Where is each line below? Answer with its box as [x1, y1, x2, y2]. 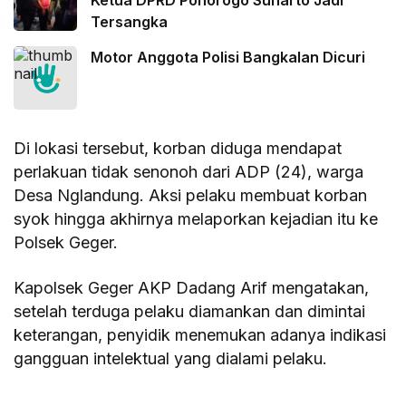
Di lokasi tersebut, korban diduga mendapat [14, 139, 343, 159]
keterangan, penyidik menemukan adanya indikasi [14, 325, 387, 345]
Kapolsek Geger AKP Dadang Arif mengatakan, [14, 278, 370, 298]
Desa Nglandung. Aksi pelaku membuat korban [14, 186, 368, 206]
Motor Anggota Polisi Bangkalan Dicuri [91, 48, 365, 67]
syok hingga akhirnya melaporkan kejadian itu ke [14, 209, 379, 229]
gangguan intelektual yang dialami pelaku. [14, 349, 328, 369]
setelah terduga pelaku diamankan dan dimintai [14, 302, 366, 322]
